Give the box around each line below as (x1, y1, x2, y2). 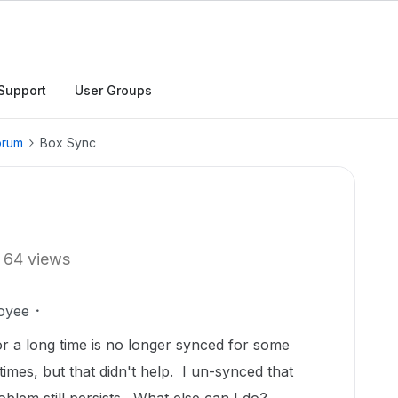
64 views (4, 250, 70, 268)
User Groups (75, 83, 152, 98)
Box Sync (40, 135, 96, 150)
